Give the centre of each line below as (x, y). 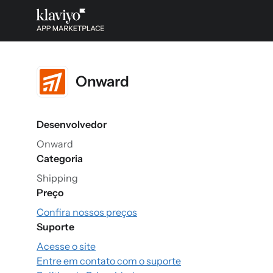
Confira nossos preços (87, 212)
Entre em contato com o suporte (109, 261)
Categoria (60, 158)
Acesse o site (66, 246)
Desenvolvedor (72, 124)
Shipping (57, 178)
